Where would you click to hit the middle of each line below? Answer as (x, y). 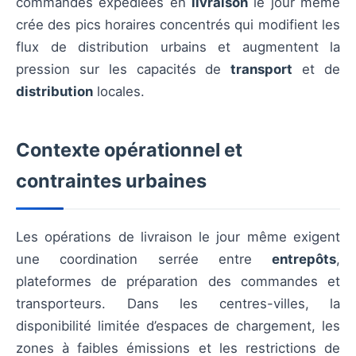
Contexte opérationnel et (129, 150)
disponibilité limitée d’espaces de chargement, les (178, 326)
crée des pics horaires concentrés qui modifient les (178, 25)
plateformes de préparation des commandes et (178, 281)
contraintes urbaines (111, 181)
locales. (119, 91)
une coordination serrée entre (144, 259)
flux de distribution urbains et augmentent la (178, 47)
